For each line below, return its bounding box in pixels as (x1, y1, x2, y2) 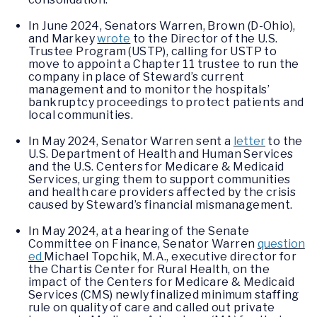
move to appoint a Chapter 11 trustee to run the (28, 57, 299, 71)
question (257, 237, 305, 251)
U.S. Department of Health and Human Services (28, 146, 294, 161)
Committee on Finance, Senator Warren (28, 237, 258, 251)
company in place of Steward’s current (28, 69, 245, 83)
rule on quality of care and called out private (28, 301, 275, 315)
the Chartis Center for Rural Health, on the (28, 263, 270, 277)
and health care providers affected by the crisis (28, 185, 296, 199)
